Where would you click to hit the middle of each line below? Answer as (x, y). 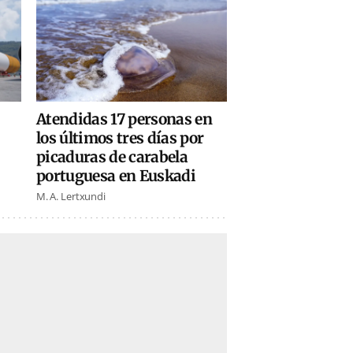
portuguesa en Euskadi (115, 176)
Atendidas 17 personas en (124, 119)
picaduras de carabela (111, 157)
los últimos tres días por (120, 138)
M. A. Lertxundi (71, 197)
